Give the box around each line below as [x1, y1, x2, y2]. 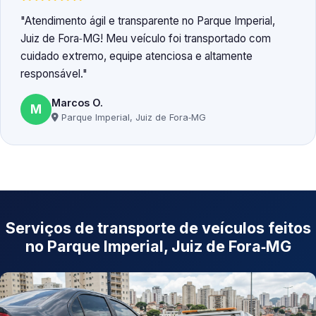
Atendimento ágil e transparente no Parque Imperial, [25, 14, 275, 28]
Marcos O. [51, 96, 103, 109]
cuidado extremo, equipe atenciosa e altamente [20, 49, 253, 63]
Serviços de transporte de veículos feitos [5, 219, 311, 238]
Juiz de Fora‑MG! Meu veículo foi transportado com [20, 32, 271, 46]
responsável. [20, 67, 83, 81]
